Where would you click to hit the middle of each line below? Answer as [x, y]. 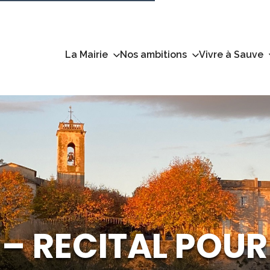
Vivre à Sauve [231, 55]
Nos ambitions [153, 55]
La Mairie [86, 55]
